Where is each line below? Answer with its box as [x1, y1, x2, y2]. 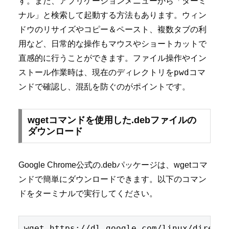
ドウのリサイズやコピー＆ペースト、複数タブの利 [18, 25, 207, 34]
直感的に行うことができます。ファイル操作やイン [18, 53, 207, 62]
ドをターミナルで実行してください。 [18, 189, 157, 198]
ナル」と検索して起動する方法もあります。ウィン [18, 10, 207, 19]
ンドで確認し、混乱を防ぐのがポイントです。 [18, 82, 190, 91]
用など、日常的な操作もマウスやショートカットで [18, 39, 207, 48]
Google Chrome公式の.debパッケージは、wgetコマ [18, 161, 208, 170]
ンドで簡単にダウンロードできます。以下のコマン [18, 175, 207, 184]
